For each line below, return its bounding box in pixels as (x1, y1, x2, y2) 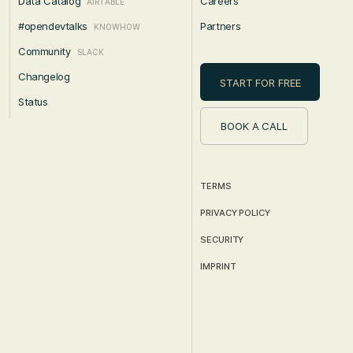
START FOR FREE (220, 76, 301, 90)
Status (18, 95, 48, 109)
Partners (200, 20, 241, 33)
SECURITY (200, 234, 244, 246)
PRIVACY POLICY (200, 207, 270, 219)
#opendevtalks (18, 20, 87, 33)
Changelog (18, 70, 70, 84)
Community (18, 45, 71, 58)
